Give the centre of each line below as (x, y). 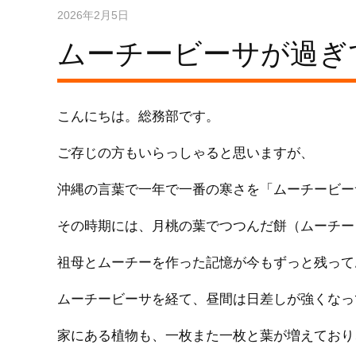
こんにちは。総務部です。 (138, 116)
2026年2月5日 (93, 15)
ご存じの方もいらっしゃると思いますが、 (186, 153)
